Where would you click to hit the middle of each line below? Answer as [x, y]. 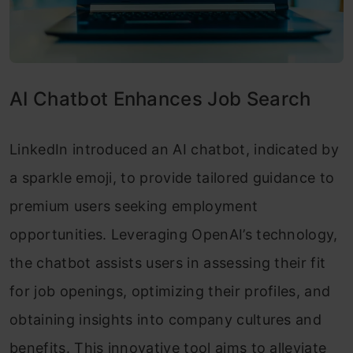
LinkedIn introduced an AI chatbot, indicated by [175, 149]
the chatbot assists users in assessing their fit [168, 262]
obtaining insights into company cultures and [166, 319]
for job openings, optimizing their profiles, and [170, 291]
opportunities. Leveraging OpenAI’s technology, [174, 234]
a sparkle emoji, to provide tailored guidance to [172, 177]
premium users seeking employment [134, 206]
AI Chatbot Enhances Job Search [160, 98]
